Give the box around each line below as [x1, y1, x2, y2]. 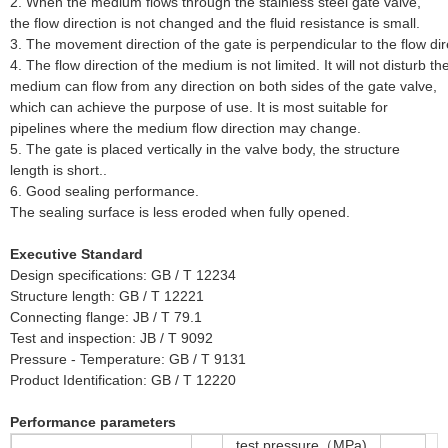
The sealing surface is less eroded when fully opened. [10, 203, 350, 220]
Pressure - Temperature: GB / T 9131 [10, 350, 246, 367]
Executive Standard [10, 245, 143, 262]
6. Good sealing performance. [10, 182, 199, 199]
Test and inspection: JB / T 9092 [10, 329, 213, 346]
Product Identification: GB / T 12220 [10, 371, 236, 388]
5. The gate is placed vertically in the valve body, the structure [10, 140, 400, 157]
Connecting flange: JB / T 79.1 [10, 308, 202, 325]
